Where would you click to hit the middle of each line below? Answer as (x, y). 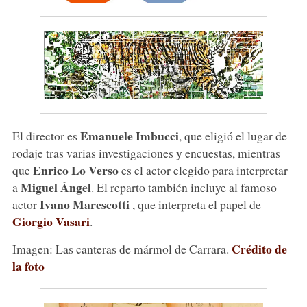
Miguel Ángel (56, 187)
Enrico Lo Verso (75, 170)
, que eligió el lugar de (233, 135)
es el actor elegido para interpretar (203, 170)
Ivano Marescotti (86, 204)
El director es (46, 135)
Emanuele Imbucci (129, 135)
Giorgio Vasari (51, 221)
